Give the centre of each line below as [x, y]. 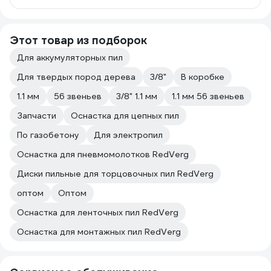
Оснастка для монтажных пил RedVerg [99, 232]
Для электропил [128, 135]
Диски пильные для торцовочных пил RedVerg [115, 174]
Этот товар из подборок [78, 40]
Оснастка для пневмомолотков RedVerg [103, 154]
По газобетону [48, 135]
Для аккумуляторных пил [70, 57]
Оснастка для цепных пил [125, 116]
